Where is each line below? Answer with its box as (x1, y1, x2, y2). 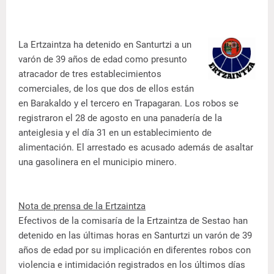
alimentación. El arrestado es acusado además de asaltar (18, 142, 253, 153)
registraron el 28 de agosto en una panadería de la (18, 113, 222, 124)
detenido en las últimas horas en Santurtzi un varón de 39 (18, 230, 252, 241)
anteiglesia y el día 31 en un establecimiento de (18, 127, 212, 138)
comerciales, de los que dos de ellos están (18, 83, 194, 94)
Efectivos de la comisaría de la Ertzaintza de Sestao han (18, 215, 248, 226)
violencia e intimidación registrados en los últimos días (18, 259, 245, 270)
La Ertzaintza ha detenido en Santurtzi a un (18, 39, 191, 50)
